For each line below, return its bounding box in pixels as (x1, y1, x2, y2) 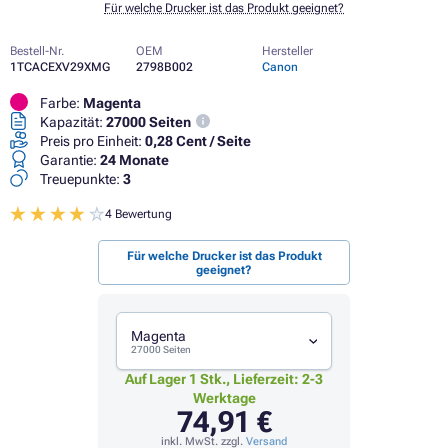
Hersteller (262, 44, 313, 58)
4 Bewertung (105, 207, 173, 221)
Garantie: (37, 152, 100, 168)
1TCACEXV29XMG (10, 60, 110, 74)
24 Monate (100, 152, 169, 168)
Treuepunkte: (37, 171, 123, 187)
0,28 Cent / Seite (145, 133, 251, 149)
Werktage (192, 389, 256, 406)
